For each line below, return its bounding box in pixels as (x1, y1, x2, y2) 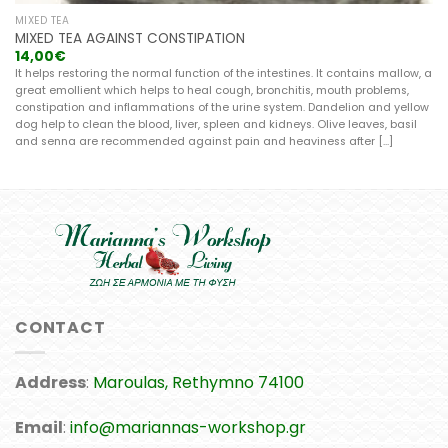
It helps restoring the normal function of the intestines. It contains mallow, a (14, 65, 432, 81)
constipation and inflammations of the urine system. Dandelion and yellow (14, 99, 429, 115)
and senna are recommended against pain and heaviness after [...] (14, 133, 393, 149)
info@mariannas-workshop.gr (70, 416, 306, 440)
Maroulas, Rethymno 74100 (93, 370, 304, 394)
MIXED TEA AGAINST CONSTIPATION (14, 29, 245, 49)
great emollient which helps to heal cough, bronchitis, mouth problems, (14, 82, 409, 98)
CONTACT (15, 316, 106, 340)
